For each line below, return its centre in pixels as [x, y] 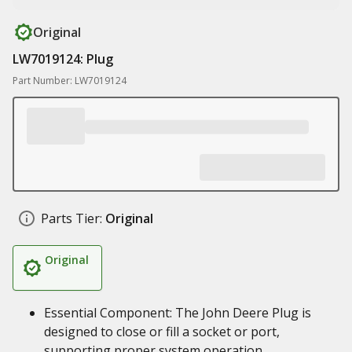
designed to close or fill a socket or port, [162, 332]
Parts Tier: [71, 218]
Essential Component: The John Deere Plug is [178, 313]
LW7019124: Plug [63, 59]
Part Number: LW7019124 [70, 81]
